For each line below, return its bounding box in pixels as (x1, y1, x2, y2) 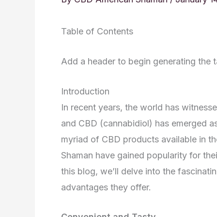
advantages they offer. (61, 182, 151, 192)
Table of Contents (61, 26, 133, 36)
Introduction (61, 86, 109, 96)
